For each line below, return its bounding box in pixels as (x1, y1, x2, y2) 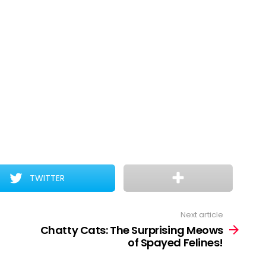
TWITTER (30, 172, 65, 184)
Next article (180, 209, 223, 220)
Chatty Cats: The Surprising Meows (40, 222, 223, 237)
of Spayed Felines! (128, 235, 223, 250)
